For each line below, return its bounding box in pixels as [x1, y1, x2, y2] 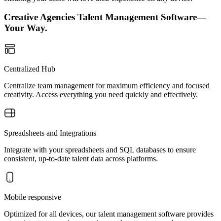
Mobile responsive [4, 193, 61, 201]
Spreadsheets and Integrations [4, 129, 96, 137]
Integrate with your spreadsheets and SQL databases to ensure [4, 146, 196, 154]
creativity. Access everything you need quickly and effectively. [4, 90, 198, 99]
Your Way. [4, 23, 47, 34]
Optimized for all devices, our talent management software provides [4, 210, 214, 218]
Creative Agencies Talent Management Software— [4, 12, 206, 23]
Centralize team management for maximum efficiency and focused [4, 81, 210, 90]
